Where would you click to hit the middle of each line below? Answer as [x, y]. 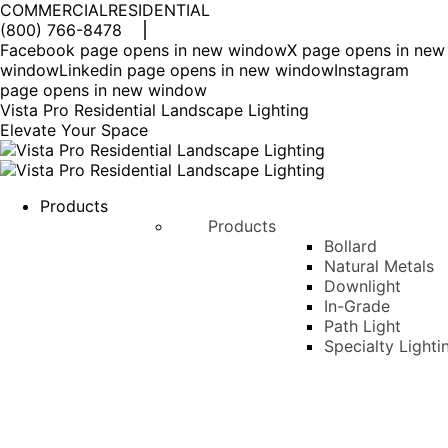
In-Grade [357, 306]
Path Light [363, 326]
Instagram [371, 70]
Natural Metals [379, 266]
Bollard [351, 246]
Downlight [363, 286]
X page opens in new [366, 50]
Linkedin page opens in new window [196, 70]
